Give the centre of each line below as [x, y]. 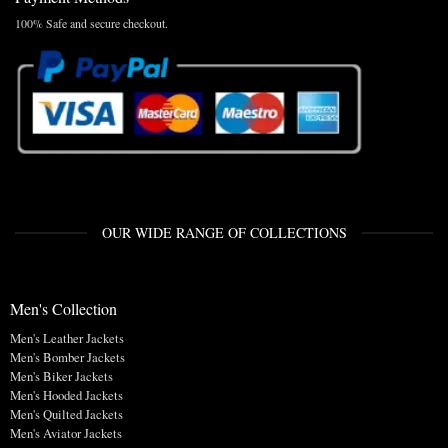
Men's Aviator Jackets [65, 432]
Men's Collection [63, 308]
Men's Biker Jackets [61, 375]
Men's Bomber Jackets [67, 356]
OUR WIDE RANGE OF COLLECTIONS [224, 233]
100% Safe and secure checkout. [91, 22]
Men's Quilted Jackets [66, 413]
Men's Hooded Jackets [66, 394]
